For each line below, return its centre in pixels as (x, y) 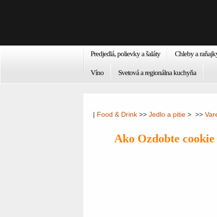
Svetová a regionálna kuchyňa (157, 73)
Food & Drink (117, 114)
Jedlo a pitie (167, 114)
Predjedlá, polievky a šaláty (125, 54)
